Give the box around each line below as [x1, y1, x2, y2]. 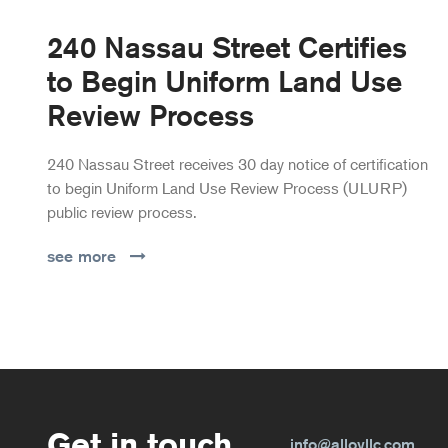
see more [46, 246, 116, 266]
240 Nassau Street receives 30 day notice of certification [46, 153, 428, 174]
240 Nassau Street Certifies [46, 29, 407, 64]
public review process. [46, 201, 197, 222]
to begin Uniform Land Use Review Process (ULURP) [46, 177, 407, 198]
